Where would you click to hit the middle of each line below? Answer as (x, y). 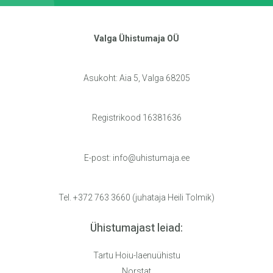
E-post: (98, 158)
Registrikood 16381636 (136, 118)
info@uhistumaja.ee (151, 158)
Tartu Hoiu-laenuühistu (136, 255)
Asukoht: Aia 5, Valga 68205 (136, 78)
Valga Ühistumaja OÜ (136, 39)
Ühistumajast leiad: (136, 228)
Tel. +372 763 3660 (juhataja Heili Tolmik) (136, 197)
